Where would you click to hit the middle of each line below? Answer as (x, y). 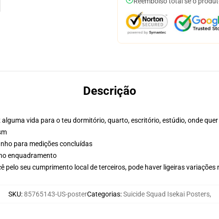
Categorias (103, 194)
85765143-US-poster (55, 194)
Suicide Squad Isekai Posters (166, 194)
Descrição (109, 91)
